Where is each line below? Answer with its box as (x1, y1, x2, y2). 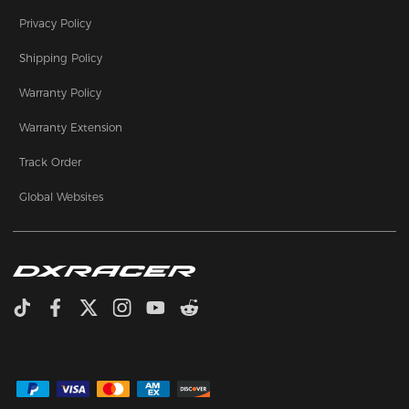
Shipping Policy (19, 50, 103, 65)
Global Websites (19, 189, 104, 204)
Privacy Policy (19, 16, 92, 30)
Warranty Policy (19, 85, 102, 100)
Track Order (19, 154, 82, 169)
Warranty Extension (19, 120, 123, 134)
